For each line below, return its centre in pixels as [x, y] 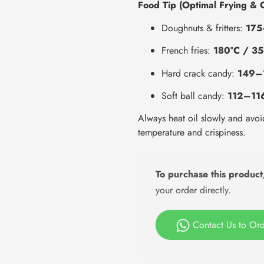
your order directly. [193, 190]
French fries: [187, 51]
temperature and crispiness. [192, 133]
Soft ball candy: [194, 95]
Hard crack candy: [199, 73]
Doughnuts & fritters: [204, 28]
